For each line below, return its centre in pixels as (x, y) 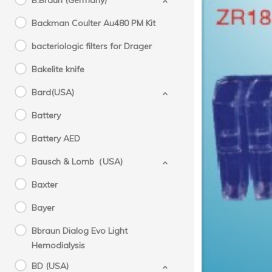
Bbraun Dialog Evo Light (80, 231)
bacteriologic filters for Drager (92, 46)
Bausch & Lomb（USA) (77, 161)
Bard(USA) (53, 92)
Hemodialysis (58, 245)
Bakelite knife (58, 69)
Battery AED (56, 138)
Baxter (45, 185)
